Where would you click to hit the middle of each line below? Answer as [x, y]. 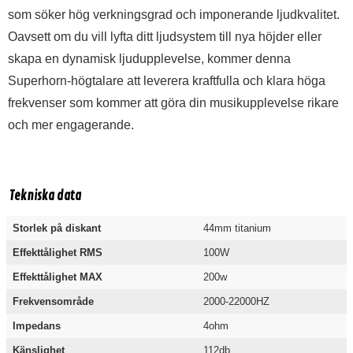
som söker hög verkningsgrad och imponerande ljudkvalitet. [174, 15]
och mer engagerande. [71, 125]
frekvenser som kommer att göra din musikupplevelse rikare [173, 103]
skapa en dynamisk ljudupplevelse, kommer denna [149, 59]
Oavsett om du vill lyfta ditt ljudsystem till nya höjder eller [165, 37]
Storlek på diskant [57, 228]
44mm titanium [237, 228]
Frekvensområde [53, 301]
